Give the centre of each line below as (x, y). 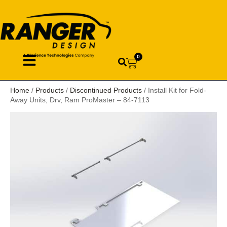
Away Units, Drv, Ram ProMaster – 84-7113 (80, 100)
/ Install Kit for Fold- (174, 90)
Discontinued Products (106, 90)
